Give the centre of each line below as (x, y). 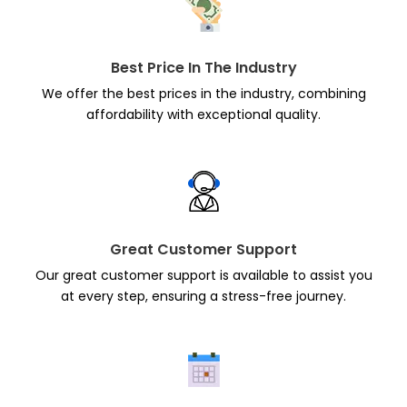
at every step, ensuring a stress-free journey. (203, 296)
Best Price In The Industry (203, 68)
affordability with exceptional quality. (203, 114)
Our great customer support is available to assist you (203, 275)
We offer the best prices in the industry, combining (203, 94)
